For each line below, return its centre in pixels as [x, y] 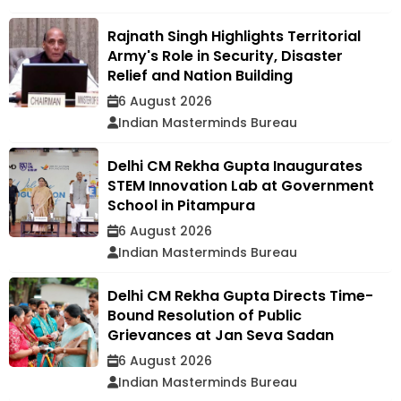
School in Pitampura [181, 206]
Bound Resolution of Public [205, 316]
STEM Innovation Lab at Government [241, 186]
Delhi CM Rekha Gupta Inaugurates [235, 166]
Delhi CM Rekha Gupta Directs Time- [240, 296]
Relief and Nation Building [200, 76]
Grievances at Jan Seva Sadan [221, 336]
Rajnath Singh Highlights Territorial [234, 37]
